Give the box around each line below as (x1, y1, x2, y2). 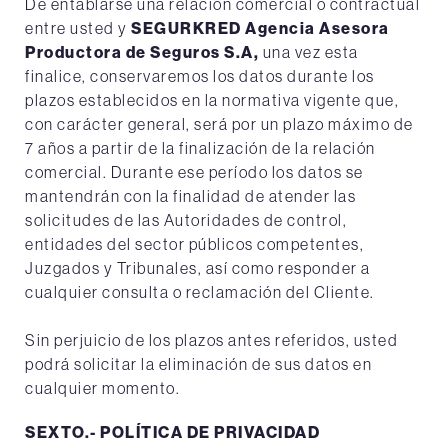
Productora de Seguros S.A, (25, 42, 259, 62)
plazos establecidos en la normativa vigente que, (25, 90, 399, 110)
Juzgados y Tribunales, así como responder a (25, 258, 371, 278)
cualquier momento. (25, 378, 180, 398)
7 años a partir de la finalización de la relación (25, 138, 376, 158)
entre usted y (25, 18, 131, 38)
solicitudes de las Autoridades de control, (25, 210, 347, 230)
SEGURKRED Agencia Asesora (131, 18, 390, 38)
